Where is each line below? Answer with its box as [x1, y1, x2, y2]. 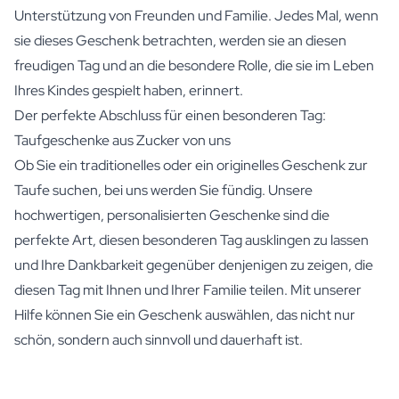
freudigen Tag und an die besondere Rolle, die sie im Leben [14, 55, 374, 75]
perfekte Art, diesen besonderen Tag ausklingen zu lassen [14, 230, 369, 249]
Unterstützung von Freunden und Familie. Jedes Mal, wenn [14, 5, 379, 25]
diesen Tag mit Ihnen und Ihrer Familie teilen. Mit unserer [14, 280, 362, 299]
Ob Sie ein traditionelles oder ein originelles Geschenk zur [14, 155, 368, 175]
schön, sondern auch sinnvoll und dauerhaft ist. [14, 330, 303, 349]
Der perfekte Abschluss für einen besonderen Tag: [14, 105, 326, 125]
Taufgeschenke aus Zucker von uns [14, 130, 231, 150]
